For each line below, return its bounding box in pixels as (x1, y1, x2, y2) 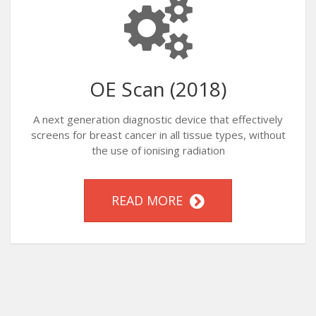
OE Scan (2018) (90, 75, 226, 102)
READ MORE (111, 192, 190, 209)
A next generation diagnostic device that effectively (33, 112, 283, 126)
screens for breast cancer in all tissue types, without (30, 128, 286, 142)
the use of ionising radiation (91, 143, 225, 157)
